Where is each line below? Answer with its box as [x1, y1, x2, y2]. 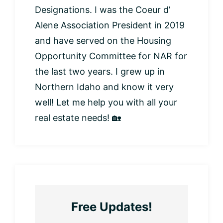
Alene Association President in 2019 [35, 19, 185, 30]
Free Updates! [71, 199, 152, 214]
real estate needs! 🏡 [35, 112, 121, 123]
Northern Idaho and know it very [35, 81, 174, 92]
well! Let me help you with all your [35, 97, 177, 108]
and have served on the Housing [35, 35, 171, 46]
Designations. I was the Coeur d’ [35, 4, 170, 15]
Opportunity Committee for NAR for [35, 50, 187, 61]
